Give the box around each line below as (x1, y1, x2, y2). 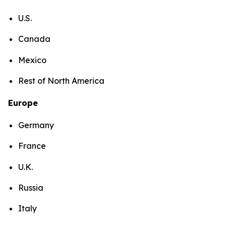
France (18, 141, 46, 151)
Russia (18, 183, 43, 193)
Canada (18, 34, 50, 44)
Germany (18, 120, 54, 131)
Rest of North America (18, 76, 106, 86)
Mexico (18, 54, 46, 65)
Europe (8, 98, 38, 108)
